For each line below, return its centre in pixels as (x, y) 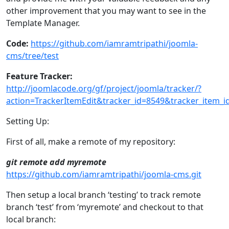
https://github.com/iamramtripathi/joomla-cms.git (104, 175)
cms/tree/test (32, 56)
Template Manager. (43, 23)
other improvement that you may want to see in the (106, 11)
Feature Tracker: (39, 76)
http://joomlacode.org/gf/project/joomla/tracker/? (104, 89)
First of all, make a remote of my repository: (91, 142)
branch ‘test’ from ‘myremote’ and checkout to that (105, 207)
